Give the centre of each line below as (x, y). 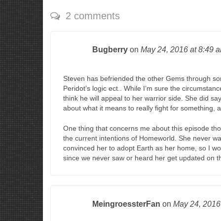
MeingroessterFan (126, 204)
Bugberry (110, 50)
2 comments (91, 16)
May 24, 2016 (165, 50)
